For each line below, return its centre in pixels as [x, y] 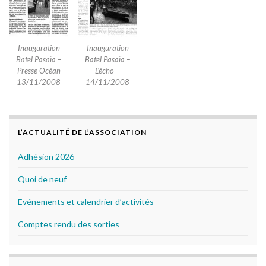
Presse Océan [39, 71]
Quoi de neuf [42, 179]
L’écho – [107, 71]
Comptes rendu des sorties [69, 224]
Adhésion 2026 [46, 157]
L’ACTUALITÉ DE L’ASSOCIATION [82, 132]
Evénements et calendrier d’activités [86, 202]
